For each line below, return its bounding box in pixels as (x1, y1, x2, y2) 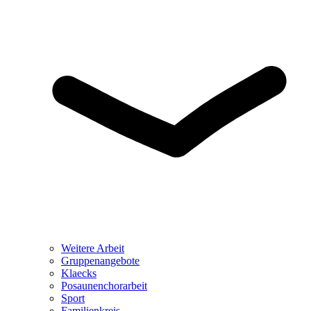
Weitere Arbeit (61, 242, 124, 254)
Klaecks (61, 267, 96, 279)
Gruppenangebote (61, 255, 140, 267)
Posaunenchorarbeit (61, 280, 147, 292)
